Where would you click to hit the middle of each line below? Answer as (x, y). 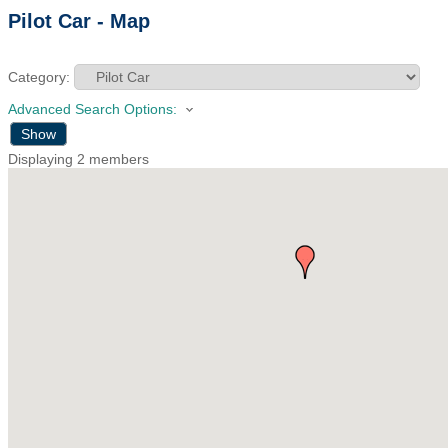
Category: (39, 77)
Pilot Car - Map (79, 21)
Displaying (42, 159)
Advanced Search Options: (92, 109)
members (117, 159)
